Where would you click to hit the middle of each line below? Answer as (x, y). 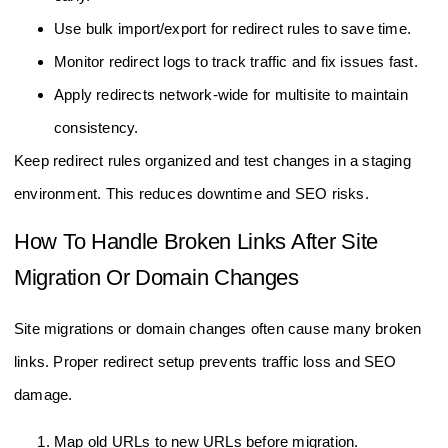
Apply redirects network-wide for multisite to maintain (231, 94)
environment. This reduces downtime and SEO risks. (191, 193)
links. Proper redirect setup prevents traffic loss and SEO (205, 361)
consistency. (96, 127)
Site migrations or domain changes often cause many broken (218, 328)
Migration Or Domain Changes (156, 277)
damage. (43, 394)
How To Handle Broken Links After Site (196, 241)
